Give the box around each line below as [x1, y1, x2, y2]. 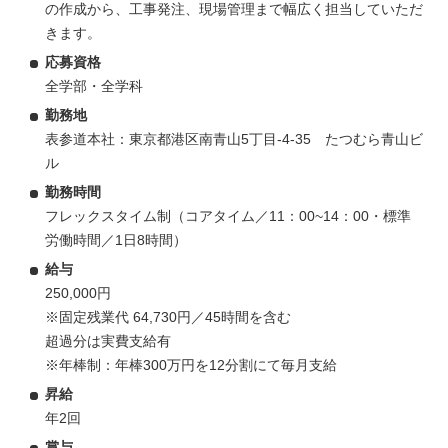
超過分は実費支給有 [45, 332, 171, 349]
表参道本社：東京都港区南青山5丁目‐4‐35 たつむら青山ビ [45, 130, 423, 147]
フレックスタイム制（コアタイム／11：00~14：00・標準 [45, 207, 411, 224]
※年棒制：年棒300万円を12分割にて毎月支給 [45, 356, 337, 373]
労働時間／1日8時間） [45, 231, 187, 248]
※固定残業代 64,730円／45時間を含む [45, 308, 291, 325]
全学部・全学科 [45, 77, 143, 94]
